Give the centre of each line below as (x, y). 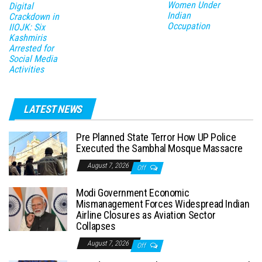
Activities (26, 69)
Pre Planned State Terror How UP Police (156, 137)
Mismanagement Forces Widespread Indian (163, 204)
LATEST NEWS (53, 109)
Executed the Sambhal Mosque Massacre (160, 148)
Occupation (188, 26)
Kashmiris (27, 37)
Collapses (96, 226)
